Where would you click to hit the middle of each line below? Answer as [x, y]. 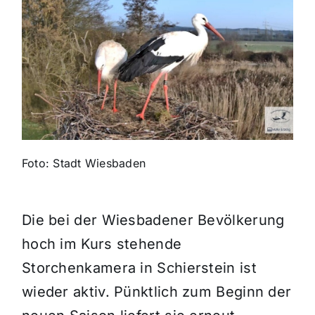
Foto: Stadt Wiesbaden [84, 163]
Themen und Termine [74, 35]
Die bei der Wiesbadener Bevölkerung [153, 220]
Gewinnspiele [53, 81]
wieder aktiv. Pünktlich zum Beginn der [156, 292]
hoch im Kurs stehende [102, 244]
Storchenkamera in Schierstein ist [139, 268]
